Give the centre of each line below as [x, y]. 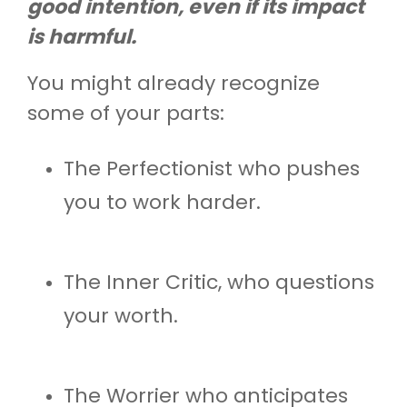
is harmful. [82, 36]
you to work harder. [162, 202]
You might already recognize [174, 83]
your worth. [121, 315]
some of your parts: [126, 113]
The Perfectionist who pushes [212, 168]
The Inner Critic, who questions [219, 282]
